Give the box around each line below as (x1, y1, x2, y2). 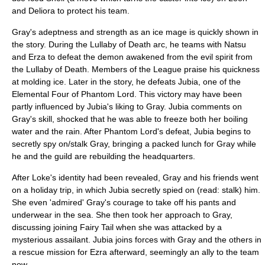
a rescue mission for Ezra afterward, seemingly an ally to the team (12, 247, 259, 257)
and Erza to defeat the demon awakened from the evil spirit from (12, 52, 253, 62)
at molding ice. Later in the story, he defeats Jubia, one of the (12, 77, 241, 86)
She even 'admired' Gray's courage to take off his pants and (12, 198, 236, 207)
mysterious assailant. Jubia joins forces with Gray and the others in (12, 235, 261, 244)
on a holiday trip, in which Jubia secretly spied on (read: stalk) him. (12, 185, 260, 195)
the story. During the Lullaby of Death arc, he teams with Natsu (12, 40, 246, 49)
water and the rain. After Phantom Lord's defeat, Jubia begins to (12, 127, 251, 136)
